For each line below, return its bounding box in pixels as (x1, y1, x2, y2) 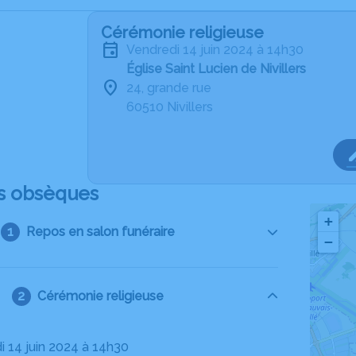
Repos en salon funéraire (25, 224, 175, 239)
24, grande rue (126, 80, 211, 95)
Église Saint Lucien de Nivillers (126, 61, 306, 76)
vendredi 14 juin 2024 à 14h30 (134, 42, 304, 57)
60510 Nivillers (126, 99, 213, 114)
